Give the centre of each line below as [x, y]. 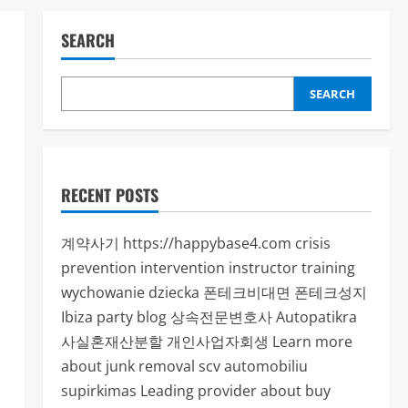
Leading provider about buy [235, 391]
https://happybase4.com [207, 243]
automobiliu [265, 366]
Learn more [312, 342]
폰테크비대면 [246, 292]
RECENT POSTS [109, 195]
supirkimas [98, 391]
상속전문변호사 [221, 317]
